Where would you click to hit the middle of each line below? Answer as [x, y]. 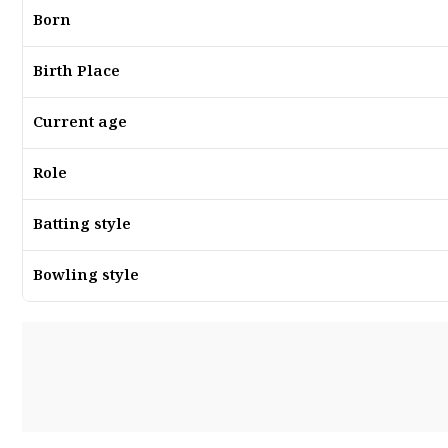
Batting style [82, 225]
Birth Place [76, 72]
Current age [80, 123]
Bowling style [86, 276]
